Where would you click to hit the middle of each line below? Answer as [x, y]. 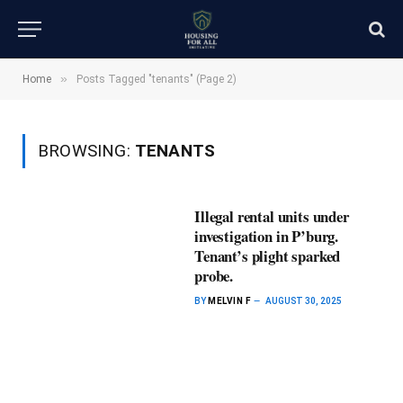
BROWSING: [86, 151]
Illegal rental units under [272, 216]
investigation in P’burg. [267, 236]
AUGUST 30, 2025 [304, 301]
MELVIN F [229, 301]
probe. [214, 276]
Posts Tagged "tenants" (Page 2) [157, 79]
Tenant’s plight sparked [268, 256]
